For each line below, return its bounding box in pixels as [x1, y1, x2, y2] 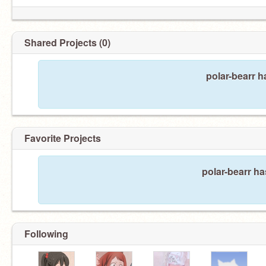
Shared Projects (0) [24, 36, 110, 49]
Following [24, 227, 68, 240]
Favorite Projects [24, 131, 101, 145]
